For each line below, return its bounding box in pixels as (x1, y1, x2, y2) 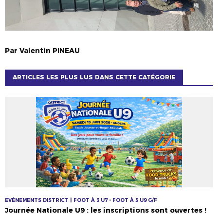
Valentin (19, 46, 51, 55)
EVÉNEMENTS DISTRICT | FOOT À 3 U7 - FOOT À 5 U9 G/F (5, 197, 157, 204)
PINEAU (53, 46, 80, 55)
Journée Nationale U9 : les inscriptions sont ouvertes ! (5, 206, 206, 215)
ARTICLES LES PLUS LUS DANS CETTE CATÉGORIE (13, 73, 175, 81)
